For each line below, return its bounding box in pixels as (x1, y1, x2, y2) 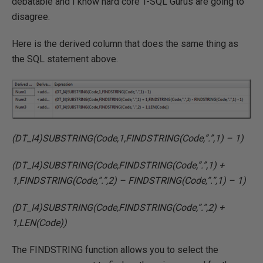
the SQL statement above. (12, 53, 118, 65)
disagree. (12, 11, 50, 22)
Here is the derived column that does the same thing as (12, 38, 238, 49)
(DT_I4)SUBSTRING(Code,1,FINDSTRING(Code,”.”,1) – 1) (12, 132, 244, 144)
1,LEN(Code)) (12, 217, 67, 228)
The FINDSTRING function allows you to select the (12, 244, 218, 255)
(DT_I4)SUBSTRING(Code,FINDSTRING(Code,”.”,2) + (12, 201, 224, 213)
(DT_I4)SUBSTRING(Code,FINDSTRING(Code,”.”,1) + (12, 159, 224, 171)
